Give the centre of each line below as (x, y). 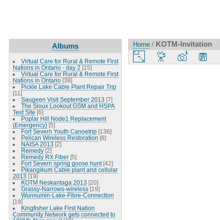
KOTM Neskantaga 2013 (54, 182)
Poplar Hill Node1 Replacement (63, 118)
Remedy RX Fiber (45, 157)
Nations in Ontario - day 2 (46, 67)
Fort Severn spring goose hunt (61, 163)
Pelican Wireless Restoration (59, 137)
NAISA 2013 (37, 144)
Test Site (24, 112)
